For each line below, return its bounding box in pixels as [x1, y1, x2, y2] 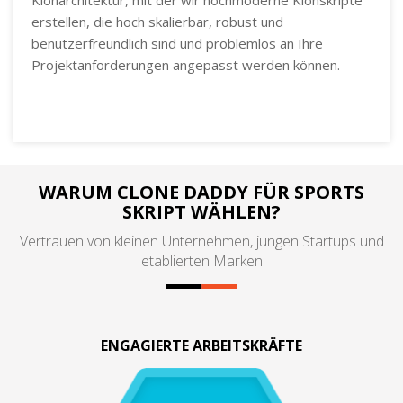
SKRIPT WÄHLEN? [122, 199, 281, 224]
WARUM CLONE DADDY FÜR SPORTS [39, 179, 364, 204]
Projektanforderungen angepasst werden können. [31, 55, 340, 74]
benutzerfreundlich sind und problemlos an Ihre [31, 33, 323, 52]
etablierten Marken [140, 250, 263, 271]
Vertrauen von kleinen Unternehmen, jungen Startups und [19, 230, 384, 251]
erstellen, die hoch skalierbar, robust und [31, 12, 283, 31]
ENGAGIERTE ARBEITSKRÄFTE [101, 335, 302, 355]
